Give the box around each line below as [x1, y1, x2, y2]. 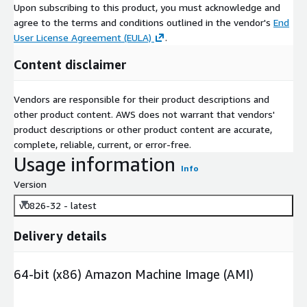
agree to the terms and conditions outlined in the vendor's [14, 16, 273, 28]
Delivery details [14, 228, 107, 243]
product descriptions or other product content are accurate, [14, 123, 272, 135]
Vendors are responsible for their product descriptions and [14, 93, 269, 105]
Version [14, 177, 47, 190]
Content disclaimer [14, 56, 127, 72]
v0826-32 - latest [19, 199, 97, 211]
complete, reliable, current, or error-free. [14, 138, 191, 150]
